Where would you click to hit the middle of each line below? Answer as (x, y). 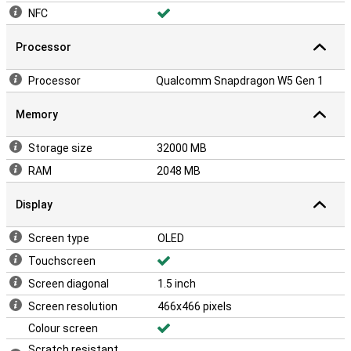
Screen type (59, 238)
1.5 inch (177, 284)
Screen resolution (73, 306)
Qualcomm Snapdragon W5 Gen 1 (240, 81)
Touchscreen (62, 261)
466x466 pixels (195, 306)
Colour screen (63, 328)
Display (34, 204)
